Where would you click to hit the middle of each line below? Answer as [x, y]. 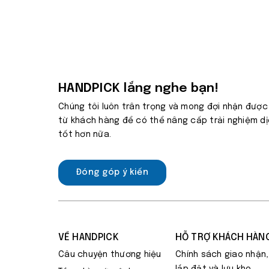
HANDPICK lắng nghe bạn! [138, 88]
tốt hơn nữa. [85, 134]
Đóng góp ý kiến [113, 172]
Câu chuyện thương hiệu [110, 255]
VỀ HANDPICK [89, 237]
